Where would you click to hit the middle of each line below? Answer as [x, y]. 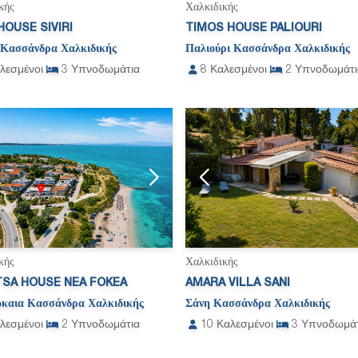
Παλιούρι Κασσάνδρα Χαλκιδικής [268, 49]
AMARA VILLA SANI [238, 284]
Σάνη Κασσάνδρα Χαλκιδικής [258, 304]
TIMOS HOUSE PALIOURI [254, 28]
